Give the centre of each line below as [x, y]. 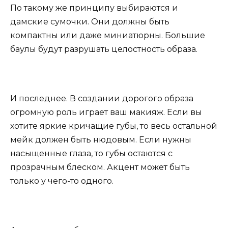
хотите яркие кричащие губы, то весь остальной [114, 126]
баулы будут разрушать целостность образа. [104, 49]
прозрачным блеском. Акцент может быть [100, 167]
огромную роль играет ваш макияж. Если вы [106, 112]
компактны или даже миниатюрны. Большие [108, 35]
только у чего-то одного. [62, 181]
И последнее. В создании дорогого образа [102, 98]
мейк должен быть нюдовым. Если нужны [101, 139]
